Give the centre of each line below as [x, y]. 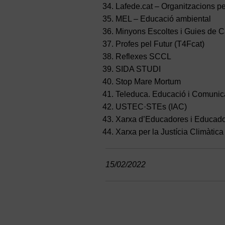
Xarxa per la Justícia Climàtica [169, 132]
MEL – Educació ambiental [163, 19]
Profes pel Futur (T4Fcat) [160, 44]
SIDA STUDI [138, 69]
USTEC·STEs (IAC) [151, 107]
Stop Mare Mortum [148, 82]
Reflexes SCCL [143, 57]
